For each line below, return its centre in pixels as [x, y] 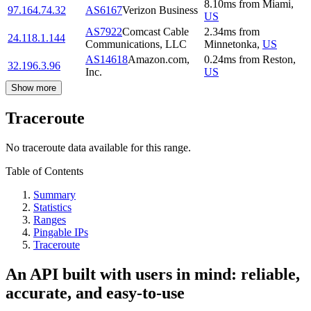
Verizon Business [160, 10]
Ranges [50, 219]
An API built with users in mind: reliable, [153, 274]
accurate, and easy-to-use [95, 293]
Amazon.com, [159, 59]
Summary [54, 194]
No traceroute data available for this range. [98, 147]
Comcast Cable [155, 31]
